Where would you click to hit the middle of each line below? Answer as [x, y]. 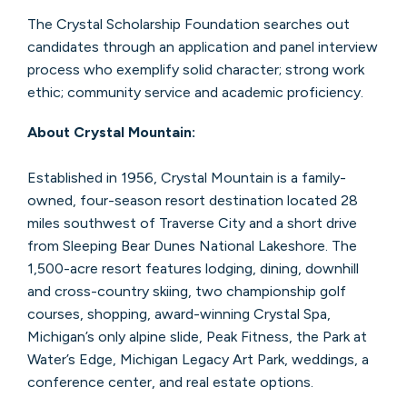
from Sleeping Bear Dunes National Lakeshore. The [192, 246]
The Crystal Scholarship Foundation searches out [188, 25]
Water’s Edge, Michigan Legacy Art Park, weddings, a [198, 360]
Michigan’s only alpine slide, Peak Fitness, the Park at [197, 337]
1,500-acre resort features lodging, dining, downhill [193, 269]
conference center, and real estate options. [170, 382]
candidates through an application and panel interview [202, 47]
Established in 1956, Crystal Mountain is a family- [186, 178]
